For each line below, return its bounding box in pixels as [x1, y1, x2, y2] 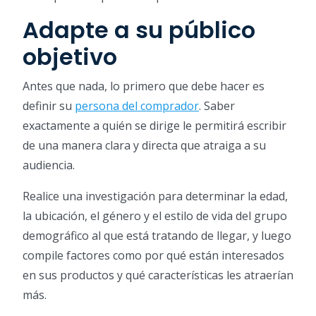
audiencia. [23, 157, 75, 174]
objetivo [23, 41, 117, 73]
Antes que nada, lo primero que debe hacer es [23, 78, 265, 95]
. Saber [199, 98, 235, 114]
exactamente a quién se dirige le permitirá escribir [23, 118, 286, 134]
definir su [23, 98, 75, 114]
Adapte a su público [23, 14, 255, 47]
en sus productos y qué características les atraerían [23, 267, 293, 284]
